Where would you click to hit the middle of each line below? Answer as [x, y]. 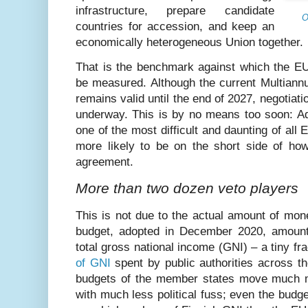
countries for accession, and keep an [175, 26]
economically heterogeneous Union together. [189, 42]
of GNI [93, 263]
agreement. [104, 162]
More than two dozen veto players [187, 189]
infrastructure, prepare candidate [175, 10]
